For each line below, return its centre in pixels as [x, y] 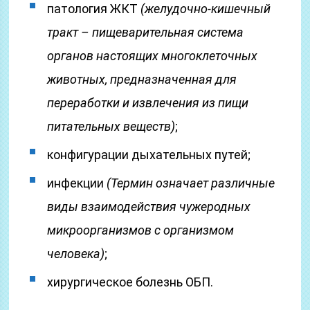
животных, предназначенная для [142, 79]
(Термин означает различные [191, 183]
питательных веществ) [111, 126]
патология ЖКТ [94, 9]
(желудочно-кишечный [206, 9]
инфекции [77, 183]
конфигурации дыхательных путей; [149, 155]
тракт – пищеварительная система [146, 32]
